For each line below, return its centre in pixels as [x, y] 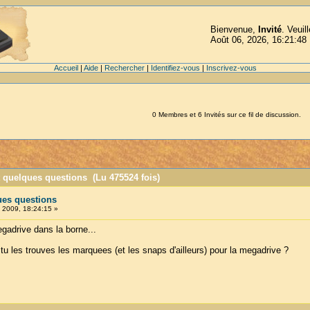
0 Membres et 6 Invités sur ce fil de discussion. [227, 115]
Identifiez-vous [175, 68]
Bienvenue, [234, 29]
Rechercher [124, 68]
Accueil [66, 68]
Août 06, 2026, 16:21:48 [258, 40]
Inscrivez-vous [231, 68]
